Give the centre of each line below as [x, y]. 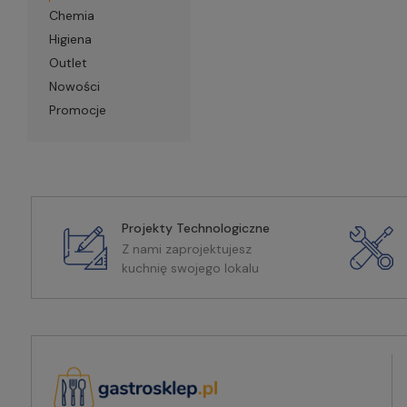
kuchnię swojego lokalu [190, 268]
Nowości [74, 86]
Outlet [68, 63]
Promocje [77, 110]
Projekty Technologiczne [195, 228]
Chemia [71, 15]
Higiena [70, 39]
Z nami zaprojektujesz [186, 249]
